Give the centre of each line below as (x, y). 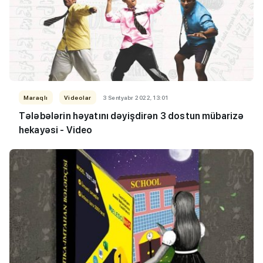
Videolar (77, 98)
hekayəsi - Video (56, 130)
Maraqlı (36, 98)
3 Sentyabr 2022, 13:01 (135, 98)
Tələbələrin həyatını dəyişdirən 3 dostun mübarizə (131, 116)
